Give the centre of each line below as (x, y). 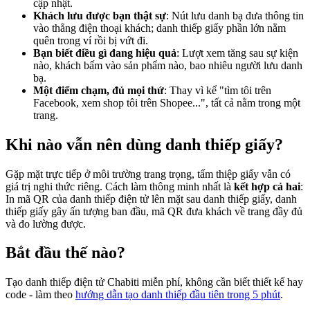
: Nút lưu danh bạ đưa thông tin (235, 15)
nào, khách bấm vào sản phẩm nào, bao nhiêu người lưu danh (168, 65)
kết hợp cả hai (267, 186)
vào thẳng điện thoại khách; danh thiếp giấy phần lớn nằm (159, 28)
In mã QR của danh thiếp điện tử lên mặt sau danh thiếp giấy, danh (151, 199)
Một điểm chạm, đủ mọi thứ (99, 90)
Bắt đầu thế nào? (65, 253)
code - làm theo (40, 295)
